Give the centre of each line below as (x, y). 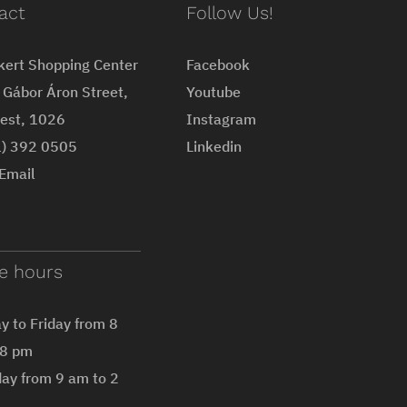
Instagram (222, 119)
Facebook (218, 64)
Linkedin (214, 146)
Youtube (214, 91)
